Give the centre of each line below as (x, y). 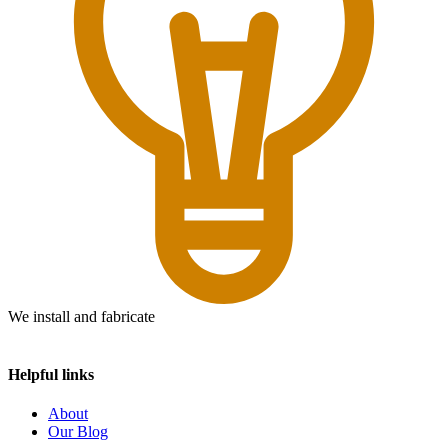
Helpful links (51, 374)
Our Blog (78, 431)
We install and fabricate (81, 317)
